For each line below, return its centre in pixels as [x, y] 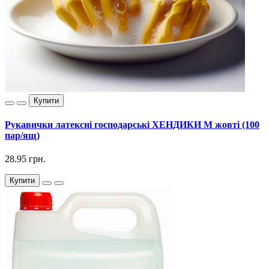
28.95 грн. [25, 159]
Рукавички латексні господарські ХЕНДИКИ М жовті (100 [132, 124]
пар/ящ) [22, 135]
